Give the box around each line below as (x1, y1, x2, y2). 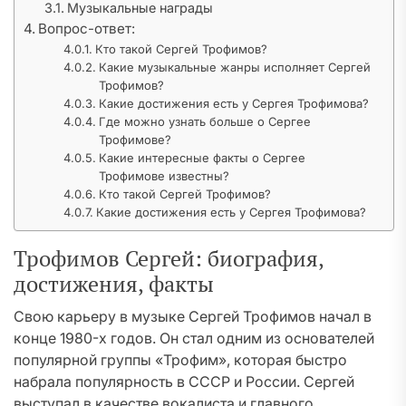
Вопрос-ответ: (38, 20, 136, 37)
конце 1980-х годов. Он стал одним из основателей (14, 329, 374, 347)
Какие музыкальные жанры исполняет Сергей (99, 60, 372, 74)
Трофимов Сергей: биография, (14, 244, 324, 273)
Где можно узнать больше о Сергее (99, 114, 312, 129)
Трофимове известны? (99, 169, 230, 183)
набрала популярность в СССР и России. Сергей (14, 372, 354, 391)
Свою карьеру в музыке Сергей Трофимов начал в (14, 307, 372, 325)
